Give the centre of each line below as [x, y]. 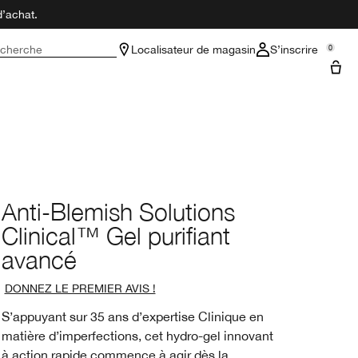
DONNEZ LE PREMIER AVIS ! [80, 288]
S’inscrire [294, 50]
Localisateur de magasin [193, 50]
